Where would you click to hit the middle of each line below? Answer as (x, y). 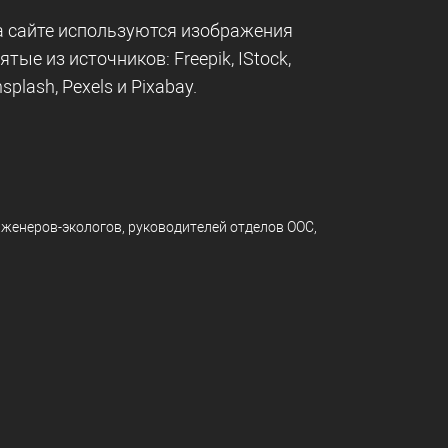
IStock (263, 59)
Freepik (202, 59)
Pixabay (162, 87)
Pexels (87, 87)
